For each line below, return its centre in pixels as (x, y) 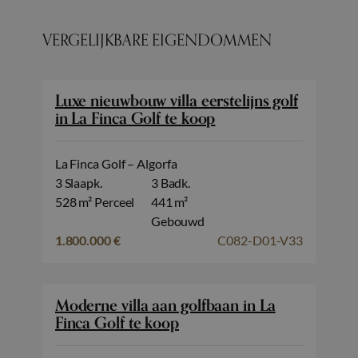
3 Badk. (171, 183)
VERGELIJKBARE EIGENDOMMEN (157, 40)
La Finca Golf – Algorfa (116, 164)
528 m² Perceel (95, 202)
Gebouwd (178, 221)
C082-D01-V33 (261, 241)
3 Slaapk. (78, 183)
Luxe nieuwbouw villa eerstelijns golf (177, 101)
